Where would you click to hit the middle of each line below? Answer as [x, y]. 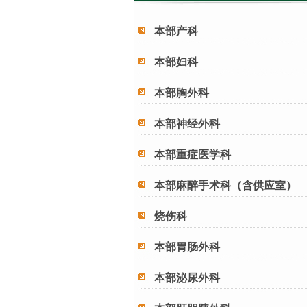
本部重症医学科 [193, 155]
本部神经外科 [187, 124]
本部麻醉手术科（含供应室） [225, 185]
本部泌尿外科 [187, 278]
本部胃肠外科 [187, 247]
